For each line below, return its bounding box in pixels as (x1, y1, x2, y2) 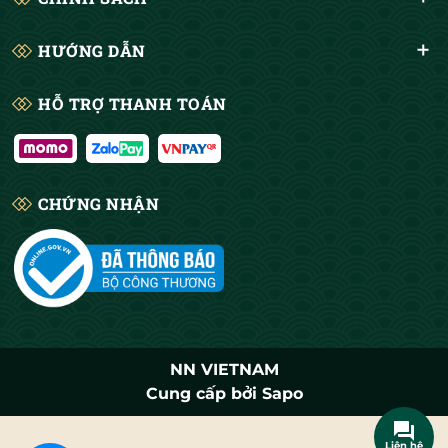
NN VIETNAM (169, 360, 279, 379)
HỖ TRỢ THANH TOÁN (38, 92, 227, 114)
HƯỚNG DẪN (38, 39, 146, 61)
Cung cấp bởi (145, 384, 257, 403)
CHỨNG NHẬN (38, 192, 159, 214)
